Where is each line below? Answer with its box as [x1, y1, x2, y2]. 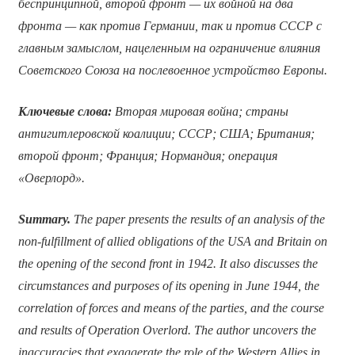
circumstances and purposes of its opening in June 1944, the [17, 278, 319, 292]
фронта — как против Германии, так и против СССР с [17, 18, 322, 32]
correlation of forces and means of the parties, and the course [17, 300, 324, 315]
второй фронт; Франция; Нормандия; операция [17, 148, 277, 162]
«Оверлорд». [17, 170, 85, 185]
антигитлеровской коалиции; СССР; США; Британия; [17, 126, 315, 140]
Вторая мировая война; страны [114, 104, 288, 118]
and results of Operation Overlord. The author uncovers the [17, 323, 316, 337]
